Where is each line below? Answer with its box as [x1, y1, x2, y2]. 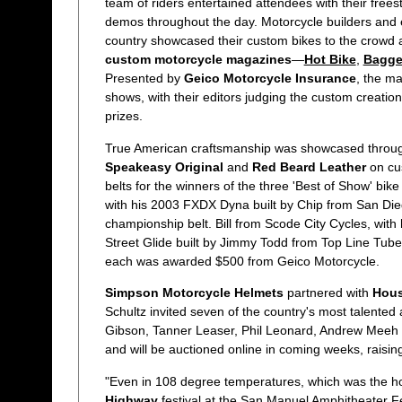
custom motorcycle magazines [104, 52, 292, 67]
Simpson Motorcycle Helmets [104, 285, 284, 301]
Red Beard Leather [251, 159, 366, 174]
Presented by [104, 71, 184, 86]
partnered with [283, 285, 372, 301]
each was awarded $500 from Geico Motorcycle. [104, 253, 380, 268]
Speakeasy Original [104, 159, 223, 174]
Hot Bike [303, 52, 356, 67]
